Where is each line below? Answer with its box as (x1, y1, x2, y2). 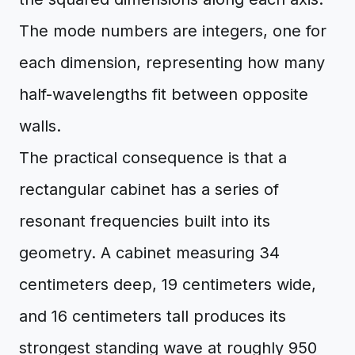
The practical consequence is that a (19, 148, 287, 167)
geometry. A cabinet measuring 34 (19, 243, 280, 262)
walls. (19, 116, 61, 136)
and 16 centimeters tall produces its (19, 307, 286, 326)
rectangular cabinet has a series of (19, 180, 279, 199)
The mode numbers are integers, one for (19, 21, 326, 40)
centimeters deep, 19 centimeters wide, (19, 275, 316, 294)
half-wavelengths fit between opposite (19, 85, 308, 104)
